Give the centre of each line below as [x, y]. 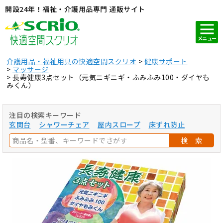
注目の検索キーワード [45, 115]
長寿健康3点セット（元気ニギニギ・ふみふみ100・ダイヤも [111, 77]
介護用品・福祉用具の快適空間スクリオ [71, 61]
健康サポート [166, 61]
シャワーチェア [64, 124]
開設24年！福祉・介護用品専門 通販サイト [75, 9]
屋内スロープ [119, 124]
